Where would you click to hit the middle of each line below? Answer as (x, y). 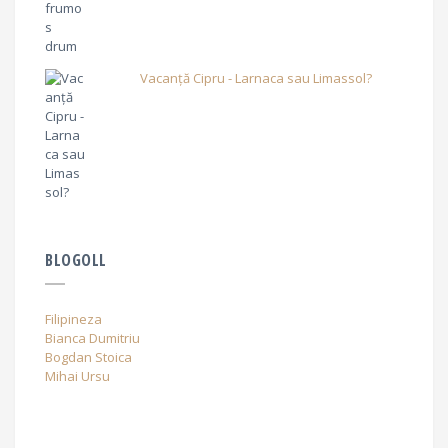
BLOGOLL (76, 259)
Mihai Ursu (77, 375)
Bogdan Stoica (88, 356)
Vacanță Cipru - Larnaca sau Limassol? (256, 77)
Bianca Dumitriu (92, 337)
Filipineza (73, 318)
